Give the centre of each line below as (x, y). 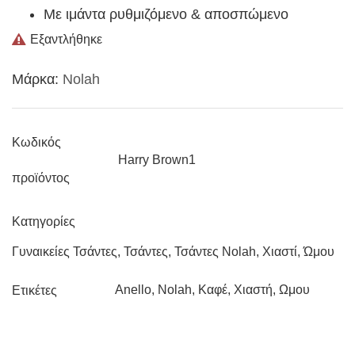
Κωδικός (36, 142)
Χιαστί (280, 251)
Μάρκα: (37, 79)
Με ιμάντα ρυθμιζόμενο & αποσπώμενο (166, 14)
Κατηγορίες (44, 221)
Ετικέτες (34, 290)
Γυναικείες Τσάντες (65, 251)
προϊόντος (41, 177)
